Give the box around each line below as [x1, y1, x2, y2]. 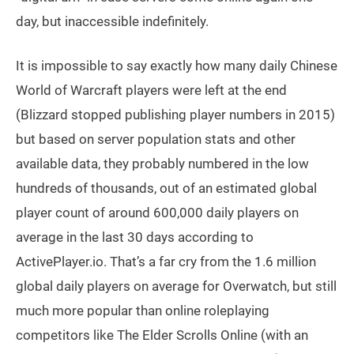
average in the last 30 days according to [16, 228, 254, 245]
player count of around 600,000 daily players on [16, 204, 299, 220]
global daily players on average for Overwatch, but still [16, 277, 337, 294]
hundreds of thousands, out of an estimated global [16, 179, 317, 196]
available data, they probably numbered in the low [16, 155, 309, 171]
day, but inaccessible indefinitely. [16, 13, 209, 29]
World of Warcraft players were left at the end [16, 81, 287, 98]
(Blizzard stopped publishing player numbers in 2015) [16, 106, 335, 122]
